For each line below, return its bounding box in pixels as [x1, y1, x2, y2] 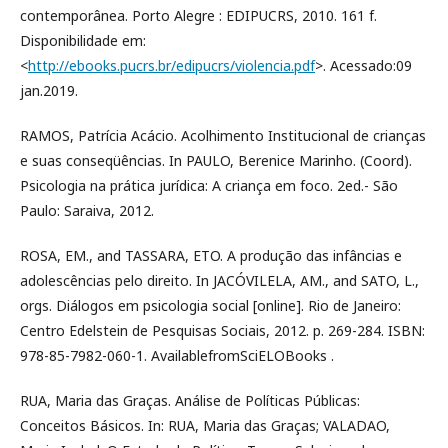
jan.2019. [20, 80, 78, 100]
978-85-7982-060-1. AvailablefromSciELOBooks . [20, 345, 334, 365]
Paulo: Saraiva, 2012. [20, 200, 154, 220]
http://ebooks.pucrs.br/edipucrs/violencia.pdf [28, 55, 315, 75]
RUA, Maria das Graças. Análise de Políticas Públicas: [20, 390, 360, 410]
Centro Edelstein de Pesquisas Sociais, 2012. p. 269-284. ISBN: [20, 320, 425, 340]
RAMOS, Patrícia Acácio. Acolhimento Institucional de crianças [20, 125, 426, 145]
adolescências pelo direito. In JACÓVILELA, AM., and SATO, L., [20, 270, 419, 290]
